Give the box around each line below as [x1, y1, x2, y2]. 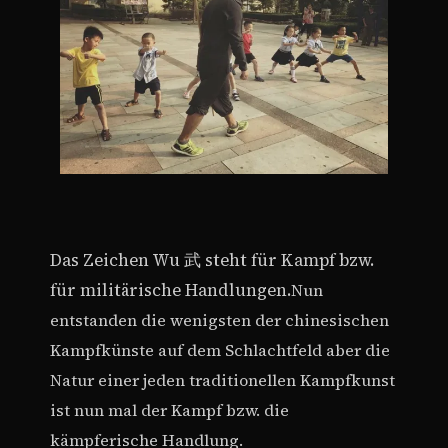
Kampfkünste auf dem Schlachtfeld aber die [50, 339, 390, 362]
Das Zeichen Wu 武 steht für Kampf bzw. [50, 249, 374, 273]
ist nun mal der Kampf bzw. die [50, 399, 289, 422]
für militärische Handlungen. [50, 279, 291, 303]
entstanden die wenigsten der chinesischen [50, 309, 389, 332]
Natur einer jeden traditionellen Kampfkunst [50, 369, 395, 392]
